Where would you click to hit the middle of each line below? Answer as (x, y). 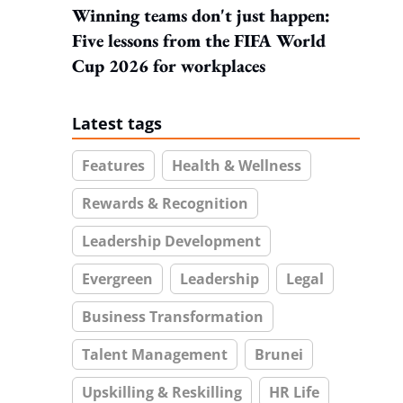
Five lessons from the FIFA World (199, 40)
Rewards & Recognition (165, 203)
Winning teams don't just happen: (201, 15)
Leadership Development (171, 241)
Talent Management (155, 354)
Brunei (279, 354)
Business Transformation (173, 317)
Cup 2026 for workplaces (169, 66)
